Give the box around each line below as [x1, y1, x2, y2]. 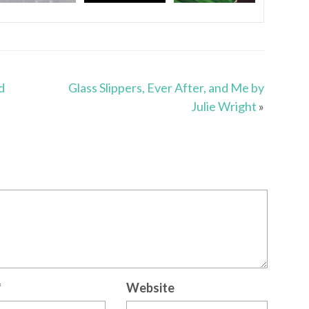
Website [126, 280, 175, 296]
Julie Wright [190, 99, 257, 114]
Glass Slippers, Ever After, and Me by [68, 80, 264, 96]
